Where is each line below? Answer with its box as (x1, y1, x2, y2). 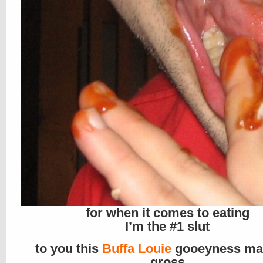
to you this (35, 241, 102, 256)
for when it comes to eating (85, 205, 249, 220)
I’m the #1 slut (125, 219, 210, 234)
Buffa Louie (102, 241, 171, 256)
